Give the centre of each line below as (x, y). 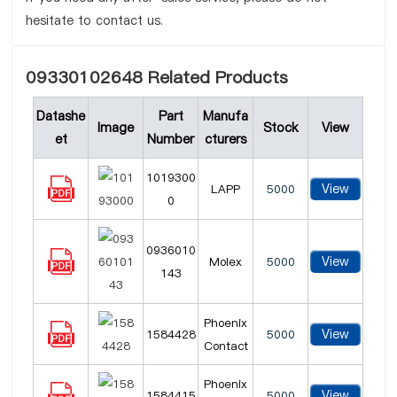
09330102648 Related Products (157, 78)
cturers (226, 139)
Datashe (61, 116)
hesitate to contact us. (95, 20)
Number (171, 139)
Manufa (226, 116)
